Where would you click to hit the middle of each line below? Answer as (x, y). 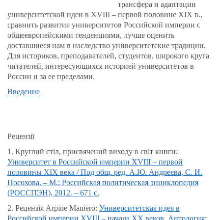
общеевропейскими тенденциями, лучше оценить (91, 35)
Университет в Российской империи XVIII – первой (95, 162)
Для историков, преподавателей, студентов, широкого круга (108, 56)
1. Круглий (26, 152)
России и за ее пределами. (51, 77)
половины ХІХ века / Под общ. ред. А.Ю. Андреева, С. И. (105, 172)
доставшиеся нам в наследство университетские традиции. (107, 46)
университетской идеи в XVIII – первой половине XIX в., (105, 15)
